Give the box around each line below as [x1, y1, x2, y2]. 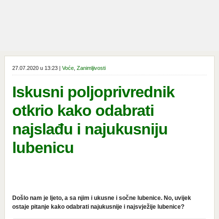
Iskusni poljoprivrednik [12, 83, 175, 101]
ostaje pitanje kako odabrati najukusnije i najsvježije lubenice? [12, 203, 184, 210]
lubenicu [12, 139, 74, 156]
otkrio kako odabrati [12, 102, 154, 119]
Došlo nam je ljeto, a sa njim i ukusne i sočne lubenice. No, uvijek [12, 195, 191, 201]
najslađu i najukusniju [12, 120, 168, 138]
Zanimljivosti [76, 65, 106, 71]
